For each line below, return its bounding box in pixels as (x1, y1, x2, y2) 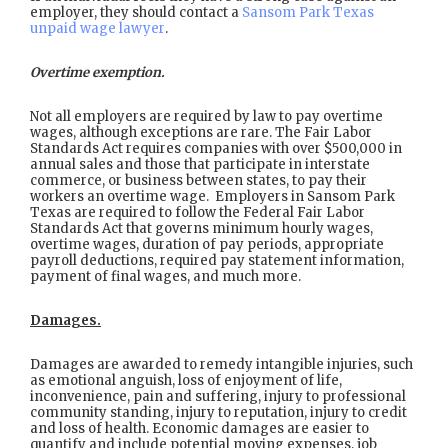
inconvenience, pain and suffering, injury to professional (30, 388, 406, 405)
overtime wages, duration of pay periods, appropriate (30, 236, 384, 253)
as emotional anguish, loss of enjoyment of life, (30, 372, 342, 389)
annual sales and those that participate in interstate (30, 156, 370, 173)
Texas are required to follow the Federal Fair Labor (30, 204, 365, 221)
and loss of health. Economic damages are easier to (30, 420, 369, 437)
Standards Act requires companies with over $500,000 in (30, 140, 402, 157)
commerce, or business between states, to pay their (30, 172, 367, 189)
